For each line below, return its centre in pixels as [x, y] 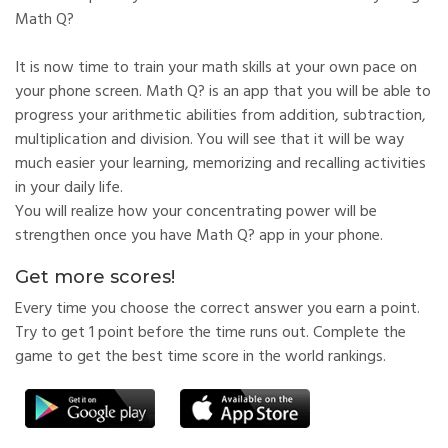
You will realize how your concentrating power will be [196, 212]
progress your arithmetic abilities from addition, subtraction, [220, 116]
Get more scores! [95, 277]
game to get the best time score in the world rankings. [200, 357]
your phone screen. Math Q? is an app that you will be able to [223, 92]
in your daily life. [69, 188]
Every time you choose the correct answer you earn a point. [217, 309]
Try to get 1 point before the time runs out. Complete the [210, 333]
